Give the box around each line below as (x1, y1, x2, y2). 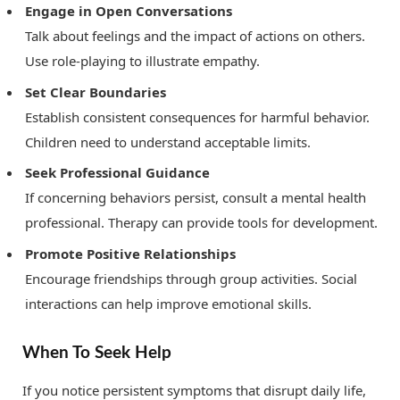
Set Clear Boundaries (25, 82, 166, 101)
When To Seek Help (22, 343, 171, 362)
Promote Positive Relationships (25, 244, 236, 262)
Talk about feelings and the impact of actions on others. (25, 27, 365, 46)
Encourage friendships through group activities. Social (25, 269, 357, 287)
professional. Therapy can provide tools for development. (25, 213, 378, 232)
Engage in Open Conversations (25, 2, 232, 21)
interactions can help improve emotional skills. (25, 294, 312, 312)
